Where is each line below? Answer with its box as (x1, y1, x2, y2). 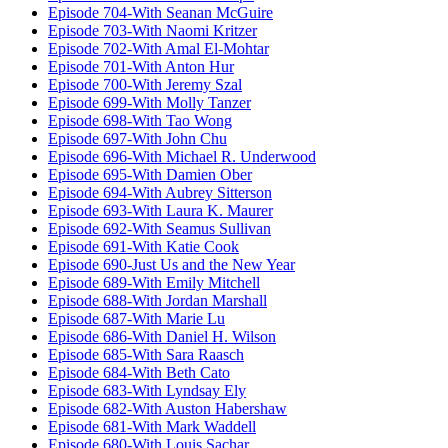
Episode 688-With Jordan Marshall (48, 292, 267, 310)
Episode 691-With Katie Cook (48, 238, 239, 256)
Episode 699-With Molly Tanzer (48, 94, 251, 112)
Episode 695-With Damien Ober (48, 166, 252, 184)
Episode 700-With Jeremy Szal (48, 76, 242, 94)
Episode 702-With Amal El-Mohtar (48, 40, 269, 58)
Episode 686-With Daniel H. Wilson (48, 328, 276, 346)
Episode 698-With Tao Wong (48, 112, 232, 130)
